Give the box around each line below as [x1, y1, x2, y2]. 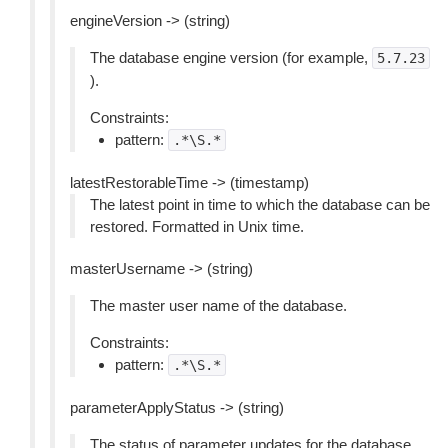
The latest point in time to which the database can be [90, 196, 430, 213]
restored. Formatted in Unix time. [90, 218, 304, 235]
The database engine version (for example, [90, 49, 372, 66]
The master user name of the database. [90, 297, 347, 314]
